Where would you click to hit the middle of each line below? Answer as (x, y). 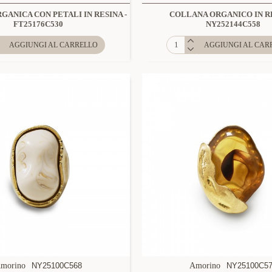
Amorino (205, 265)
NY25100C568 (57, 265)
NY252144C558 (233, 24)
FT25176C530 (39, 24)
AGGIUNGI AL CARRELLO (54, 45)
